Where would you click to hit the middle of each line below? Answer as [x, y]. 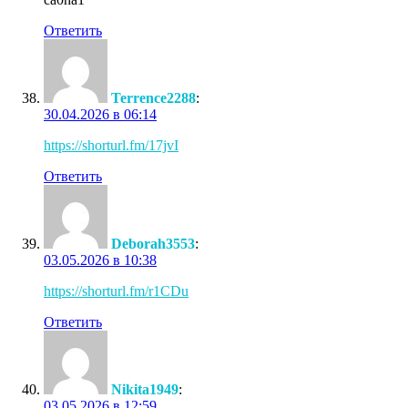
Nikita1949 [145, 389]
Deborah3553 [153, 243]
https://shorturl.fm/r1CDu [116, 291]
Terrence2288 [153, 97]
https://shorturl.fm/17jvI [111, 145]
